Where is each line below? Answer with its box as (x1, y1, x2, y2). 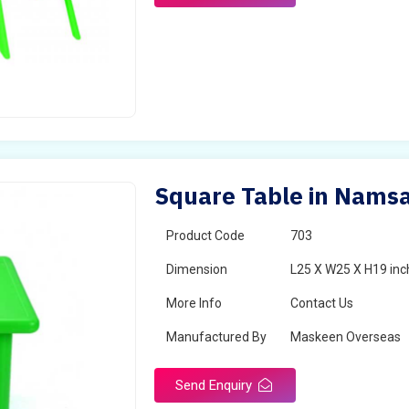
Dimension (166, 262, 228, 277)
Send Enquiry (175, 377, 257, 393)
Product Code (166, 228, 246, 243)
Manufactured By (166, 330, 267, 344)
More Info (166, 296, 223, 310)
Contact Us (290, 296, 354, 310)
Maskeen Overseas (290, 330, 402, 344)
